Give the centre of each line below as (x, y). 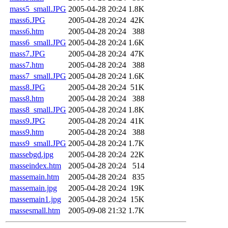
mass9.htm (27, 132)
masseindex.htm (35, 165)
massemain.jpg (33, 188)
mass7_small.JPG (38, 76)
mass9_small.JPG (38, 143)
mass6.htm (27, 31)
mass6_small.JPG (38, 42)
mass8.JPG (27, 87)
